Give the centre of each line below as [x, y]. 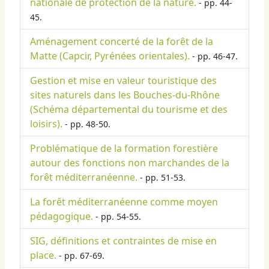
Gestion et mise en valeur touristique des [123, 81]
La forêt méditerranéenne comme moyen [124, 202]
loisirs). [46, 124]
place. [43, 255]
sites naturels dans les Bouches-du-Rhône [125, 95]
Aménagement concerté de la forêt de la [122, 42]
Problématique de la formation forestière [124, 149]
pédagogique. [62, 216]
